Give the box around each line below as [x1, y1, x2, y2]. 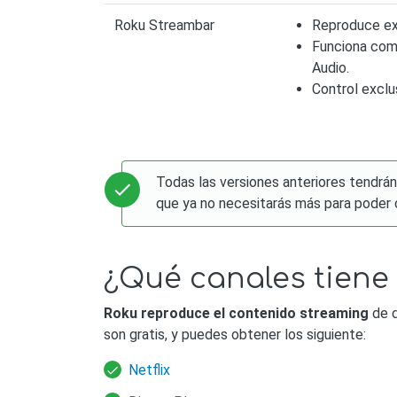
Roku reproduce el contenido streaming [104, 305, 369, 323]
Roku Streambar [114, 16, 214, 34]
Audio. [312, 58, 349, 76]
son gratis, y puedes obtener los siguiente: [104, 326, 366, 344]
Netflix [128, 362, 170, 379]
